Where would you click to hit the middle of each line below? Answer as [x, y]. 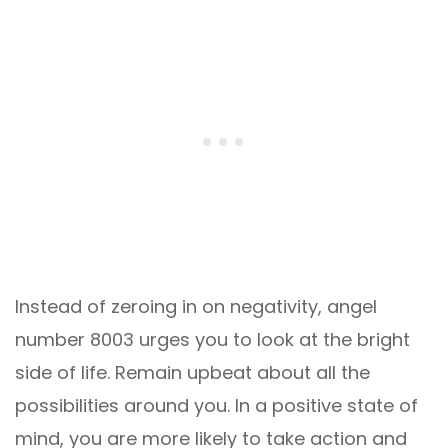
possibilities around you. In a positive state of [216, 405]
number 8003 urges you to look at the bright [212, 339]
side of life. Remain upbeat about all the [192, 372]
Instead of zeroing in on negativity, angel [196, 306]
